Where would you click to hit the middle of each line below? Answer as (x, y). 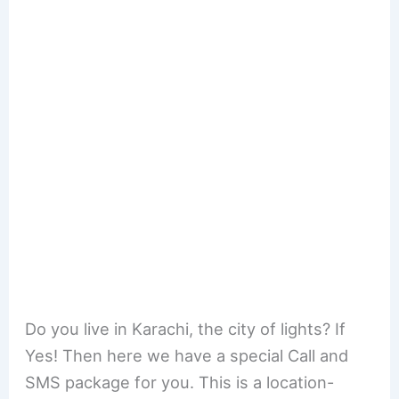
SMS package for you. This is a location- (180, 382)
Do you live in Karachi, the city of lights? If (186, 328)
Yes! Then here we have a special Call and (187, 355)
